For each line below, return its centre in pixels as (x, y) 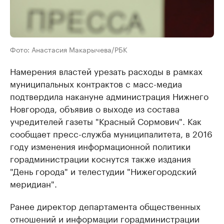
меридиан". (33, 183)
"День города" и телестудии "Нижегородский (103, 171)
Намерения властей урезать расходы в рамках (106, 71)
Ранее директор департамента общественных (105, 206)
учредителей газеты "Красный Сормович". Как (106, 121)
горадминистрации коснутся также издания (100, 158)
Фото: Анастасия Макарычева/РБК (69, 49)
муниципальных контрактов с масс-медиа (96, 83)
